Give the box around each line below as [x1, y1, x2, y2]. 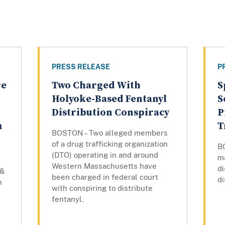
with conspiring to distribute [51, 184, 153, 193]
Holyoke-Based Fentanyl [51, 93, 167, 106]
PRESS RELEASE [51, 63, 110, 71]
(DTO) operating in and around [51, 151, 158, 160]
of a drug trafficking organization [51, 140, 168, 149]
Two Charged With [51, 79, 141, 92]
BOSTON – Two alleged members [51, 129, 168, 138]
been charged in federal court [51, 173, 158, 182]
